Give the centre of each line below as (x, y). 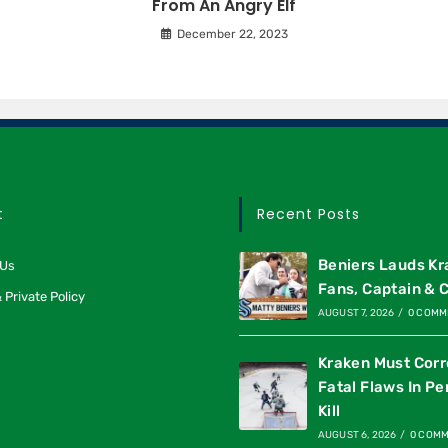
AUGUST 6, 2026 (357, 435)
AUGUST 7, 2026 (356, 313)
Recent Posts (308, 214)
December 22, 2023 (232, 33)
